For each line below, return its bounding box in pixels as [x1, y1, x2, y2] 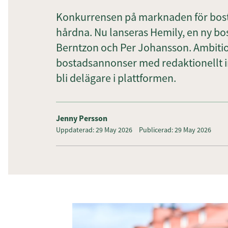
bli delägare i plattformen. [56, 71, 176, 85]
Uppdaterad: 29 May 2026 [56, 125, 132, 134]
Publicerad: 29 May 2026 [139, 125, 211, 134]
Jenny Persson [56, 113, 107, 123]
